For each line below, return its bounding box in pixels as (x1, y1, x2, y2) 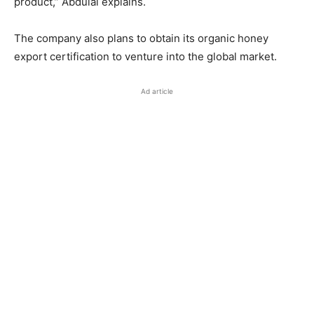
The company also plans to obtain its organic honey (14, 32, 268, 45)
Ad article (141, 87, 173, 95)
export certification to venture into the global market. (14, 50, 277, 63)
